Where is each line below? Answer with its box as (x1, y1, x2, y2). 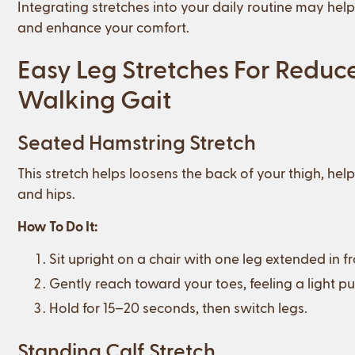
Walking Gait (17, 82, 171, 113)
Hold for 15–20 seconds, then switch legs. (49, 298, 307, 315)
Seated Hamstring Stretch (17, 128, 256, 154)
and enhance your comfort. (17, 17, 189, 35)
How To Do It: (17, 216, 97, 234)
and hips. (17, 184, 75, 201)
